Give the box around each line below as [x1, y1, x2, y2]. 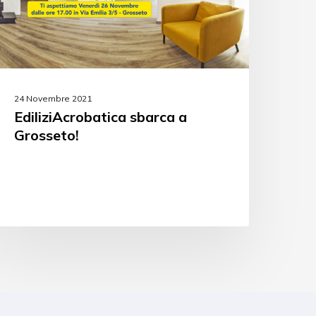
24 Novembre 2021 [14, 93, 92, 104]
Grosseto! [14, 126, 80, 144]
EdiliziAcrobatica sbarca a [14, 108, 188, 126]
